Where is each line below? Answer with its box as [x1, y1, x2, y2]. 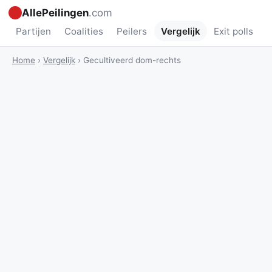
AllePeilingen [22, 7, 89, 19]
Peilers [117, 25, 148, 37]
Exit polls [214, 25, 254, 37]
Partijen [15, 25, 51, 37]
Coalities [64, 25, 103, 37]
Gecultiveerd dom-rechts [83, 55, 181, 66]
